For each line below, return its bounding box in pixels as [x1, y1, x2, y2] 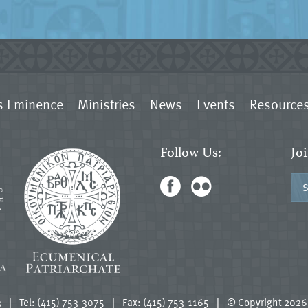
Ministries [78, 93, 136, 115]
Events [197, 93, 236, 115]
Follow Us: [159, 142, 221, 166]
